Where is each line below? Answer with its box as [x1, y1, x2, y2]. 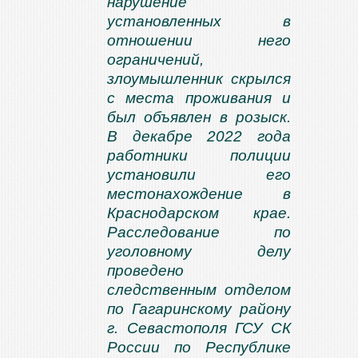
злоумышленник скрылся [107, 70, 291, 87]
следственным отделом [107, 281, 291, 298]
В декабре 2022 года [107, 128, 291, 145]
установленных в [107, 13, 291, 30]
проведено [107, 262, 184, 279]
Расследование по [107, 224, 291, 241]
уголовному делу [107, 243, 291, 260]
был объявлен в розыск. [107, 109, 291, 125]
